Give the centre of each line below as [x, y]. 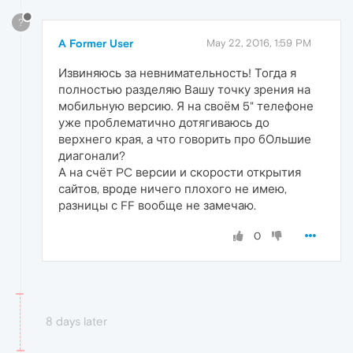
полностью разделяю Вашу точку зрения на [184, 89]
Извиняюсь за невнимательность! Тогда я [177, 72]
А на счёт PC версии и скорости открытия [180, 172]
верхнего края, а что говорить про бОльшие [185, 139]
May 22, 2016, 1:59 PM [259, 43]
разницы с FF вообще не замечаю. [157, 205]
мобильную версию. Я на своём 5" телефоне [186, 106]
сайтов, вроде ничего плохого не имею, [173, 188]
